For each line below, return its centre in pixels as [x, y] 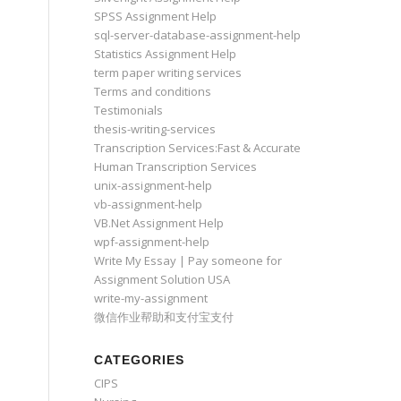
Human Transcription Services [176, 166]
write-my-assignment [151, 298]
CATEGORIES [140, 360]
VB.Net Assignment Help [159, 223]
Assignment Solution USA [162, 279]
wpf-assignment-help [152, 242]
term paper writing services [168, 73]
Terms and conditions [153, 91]
